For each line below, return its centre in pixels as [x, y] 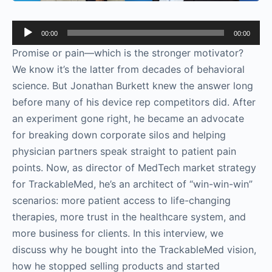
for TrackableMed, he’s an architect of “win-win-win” [132, 184]
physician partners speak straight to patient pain [124, 151]
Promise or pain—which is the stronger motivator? [128, 53]
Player [26, 44]
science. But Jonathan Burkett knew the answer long [133, 85]
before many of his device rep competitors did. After [134, 102]
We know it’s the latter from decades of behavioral [128, 69]
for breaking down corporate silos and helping [119, 134]
